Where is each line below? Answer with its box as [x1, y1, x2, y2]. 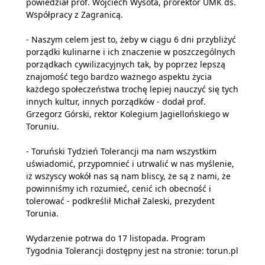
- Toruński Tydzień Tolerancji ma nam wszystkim [26, 145, 216, 157]
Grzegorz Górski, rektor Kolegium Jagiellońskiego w [26, 108, 229, 119]
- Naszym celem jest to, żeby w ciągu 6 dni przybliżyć [26, 33, 236, 45]
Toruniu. [26, 120, 59, 132]
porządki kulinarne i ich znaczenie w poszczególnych [26, 46, 235, 57]
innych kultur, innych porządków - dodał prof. [26, 95, 206, 107]
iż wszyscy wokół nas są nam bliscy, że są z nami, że [26, 170, 231, 182]
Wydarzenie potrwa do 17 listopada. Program [26, 232, 205, 244]
